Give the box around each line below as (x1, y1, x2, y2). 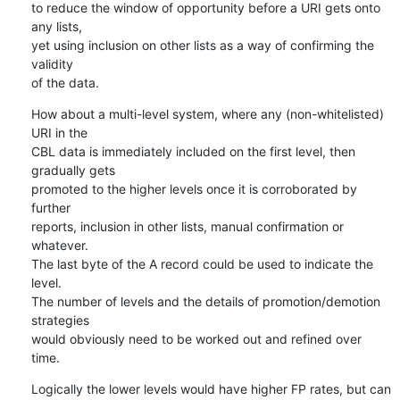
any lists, (30, 18, 86, 34)
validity (30, 55, 77, 71)
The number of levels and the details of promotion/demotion (30, 293, 380, 309)
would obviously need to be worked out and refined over (30, 330, 362, 346)
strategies (30, 312, 93, 328)
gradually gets (30, 162, 119, 178)
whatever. (30, 237, 88, 253)
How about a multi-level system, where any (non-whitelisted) (30, 105, 384, 121)
